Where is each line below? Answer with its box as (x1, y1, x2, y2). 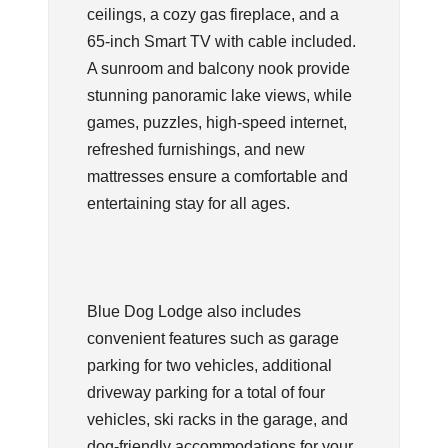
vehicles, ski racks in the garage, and (86, 410, 348, 428)
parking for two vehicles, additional (86, 356, 332, 374)
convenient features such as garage (86, 329, 339, 347)
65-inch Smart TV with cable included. (86, 32, 356, 50)
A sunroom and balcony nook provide (86, 59, 350, 77)
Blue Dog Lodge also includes (86, 302, 301, 320)
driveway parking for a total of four (86, 383, 325, 401)
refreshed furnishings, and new (86, 140, 305, 158)
